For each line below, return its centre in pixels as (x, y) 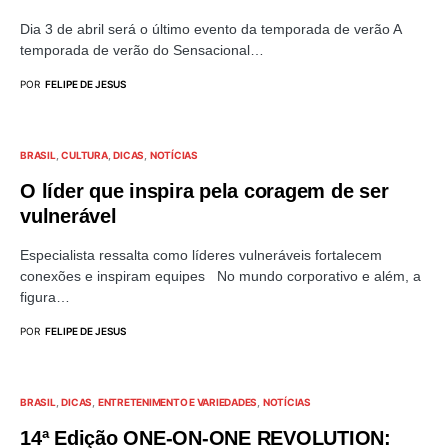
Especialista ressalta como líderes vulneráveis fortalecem (201, 255)
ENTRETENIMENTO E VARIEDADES (177, 402)
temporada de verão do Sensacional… (142, 50)
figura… (45, 297)
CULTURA (84, 155)
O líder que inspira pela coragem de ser (204, 191)
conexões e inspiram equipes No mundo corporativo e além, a (220, 276)
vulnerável (68, 216)
